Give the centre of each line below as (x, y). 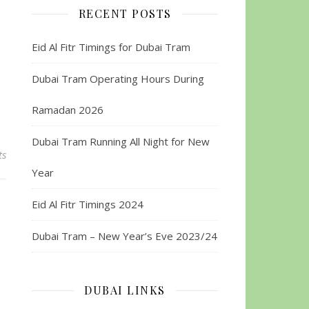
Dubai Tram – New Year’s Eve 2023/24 (124, 236)
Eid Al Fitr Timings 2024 (88, 204)
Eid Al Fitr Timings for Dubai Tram (111, 47)
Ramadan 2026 (68, 110)
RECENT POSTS (125, 13)
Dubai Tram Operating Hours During (118, 79)
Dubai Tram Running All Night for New (121, 141)
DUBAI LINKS (125, 290)
